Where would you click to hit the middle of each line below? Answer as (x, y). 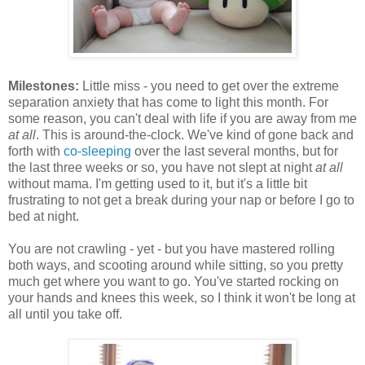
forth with (36, 152)
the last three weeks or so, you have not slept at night (162, 168)
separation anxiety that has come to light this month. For (168, 103)
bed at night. (44, 217)
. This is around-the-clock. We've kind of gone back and (195, 135)
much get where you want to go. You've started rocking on (174, 282)
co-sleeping (97, 152)
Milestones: (45, 86)
